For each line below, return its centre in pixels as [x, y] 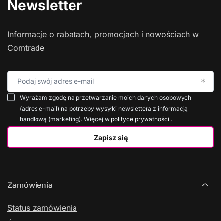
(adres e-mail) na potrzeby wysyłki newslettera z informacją [104, 108]
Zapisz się [110, 137]
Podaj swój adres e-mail [55, 81]
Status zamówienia [42, 207]
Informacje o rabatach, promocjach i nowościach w [103, 34]
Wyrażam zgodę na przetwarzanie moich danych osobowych [106, 97]
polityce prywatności [141, 119]
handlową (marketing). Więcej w [65, 119]
